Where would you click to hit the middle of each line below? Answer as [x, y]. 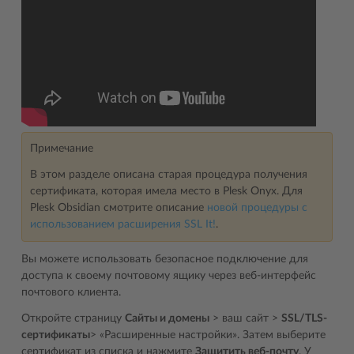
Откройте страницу [73, 318]
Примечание [62, 149]
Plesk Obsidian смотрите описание [119, 208]
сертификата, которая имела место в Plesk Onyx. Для [166, 191]
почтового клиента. [71, 292]
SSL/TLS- [304, 318]
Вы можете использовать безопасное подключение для [165, 259]
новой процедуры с [257, 208]
